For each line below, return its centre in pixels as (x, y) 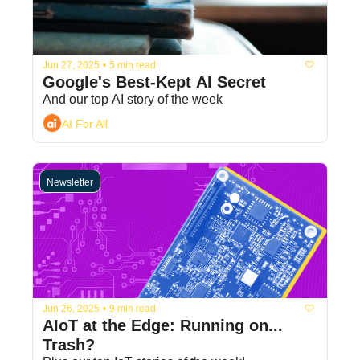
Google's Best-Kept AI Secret (154, 82)
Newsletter (70, 183)
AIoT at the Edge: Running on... (163, 326)
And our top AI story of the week (133, 100)
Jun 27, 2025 (71, 65)
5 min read (133, 65)
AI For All (85, 123)
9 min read (133, 308)
